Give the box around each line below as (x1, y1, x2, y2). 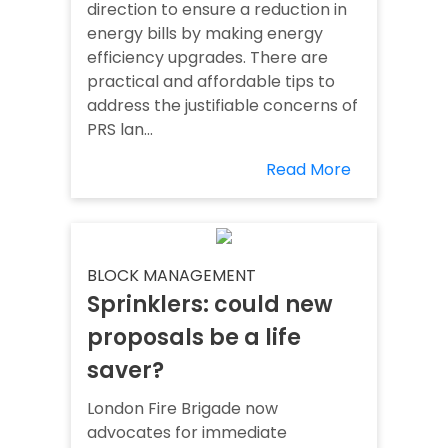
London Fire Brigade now (87, 397, 278, 421)
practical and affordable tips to (87, 70, 335, 94)
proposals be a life (87, 322, 301, 354)
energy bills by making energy (87, 22, 323, 46)
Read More (266, 158, 351, 182)
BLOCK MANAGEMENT (87, 264, 256, 288)
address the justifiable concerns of (87, 94, 358, 118)
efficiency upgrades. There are (87, 46, 328, 70)
